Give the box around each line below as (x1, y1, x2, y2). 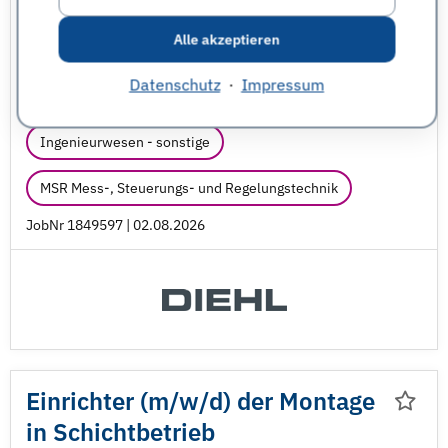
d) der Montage (209, 385, 375, 417)
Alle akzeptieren (173, 30, 280, 48)
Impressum (241, 74, 324, 94)
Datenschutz (129, 74, 220, 94)
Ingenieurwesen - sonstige (40, 133, 210, 151)
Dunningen (40, 87, 108, 105)
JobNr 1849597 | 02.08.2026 (26, 216, 205, 234)
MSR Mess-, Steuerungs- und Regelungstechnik (40, 179, 338, 197)
